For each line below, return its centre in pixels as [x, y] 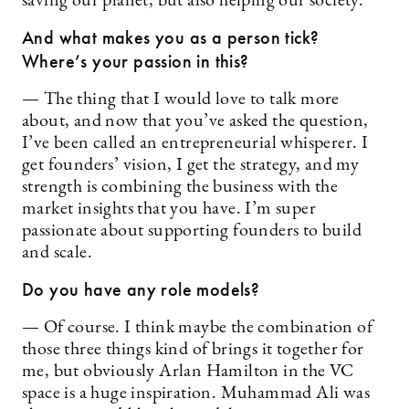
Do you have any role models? [141, 289]
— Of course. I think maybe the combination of [197, 328]
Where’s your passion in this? [136, 61]
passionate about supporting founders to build [192, 231]
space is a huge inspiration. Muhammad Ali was [196, 393]
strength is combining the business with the [180, 187]
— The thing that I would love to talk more [181, 100]
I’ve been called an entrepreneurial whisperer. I [195, 143]
